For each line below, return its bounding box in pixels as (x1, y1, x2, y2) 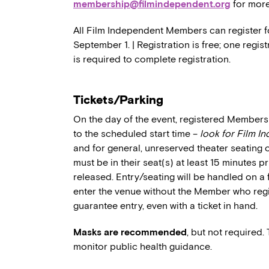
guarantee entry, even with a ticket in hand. (73, 200, 258, 212)
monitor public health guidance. (73, 241, 212, 253)
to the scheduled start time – (73, 128, 200, 140)
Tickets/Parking (73, 92, 163, 107)
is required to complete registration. (73, 53, 231, 65)
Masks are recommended (73, 226, 187, 238)
